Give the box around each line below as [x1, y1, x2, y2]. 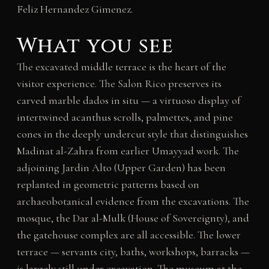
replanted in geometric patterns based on [16, 178, 199, 192]
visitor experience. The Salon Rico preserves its [16, 77, 222, 91]
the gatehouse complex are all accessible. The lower [16, 228, 241, 242]
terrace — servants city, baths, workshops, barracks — [16, 245, 250, 259]
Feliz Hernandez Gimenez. [16, 2, 133, 16]
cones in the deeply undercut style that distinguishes [16, 127, 248, 141]
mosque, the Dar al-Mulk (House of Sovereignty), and [16, 211, 249, 225]
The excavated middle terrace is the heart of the [16, 60, 226, 74]
